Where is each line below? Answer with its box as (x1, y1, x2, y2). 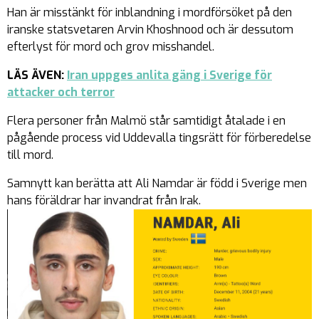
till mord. (7, 147, 53, 162)
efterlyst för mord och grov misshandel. (7, 38, 214, 54)
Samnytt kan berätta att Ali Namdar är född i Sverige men (7, 175, 307, 191)
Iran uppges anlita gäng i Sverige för (67, 67, 272, 83)
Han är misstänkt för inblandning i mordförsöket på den (7, 4, 292, 20)
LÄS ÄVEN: (7, 67, 67, 83)
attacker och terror (7, 84, 115, 100)
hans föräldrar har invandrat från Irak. (7, 192, 201, 208)
